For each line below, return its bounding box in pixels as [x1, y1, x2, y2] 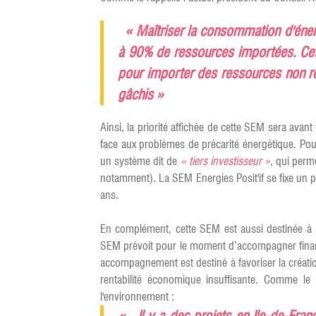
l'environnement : [100, 290, 174, 303]
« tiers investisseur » [180, 154, 271, 168]
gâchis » [118, 86, 164, 103]
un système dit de [100, 154, 181, 168]
